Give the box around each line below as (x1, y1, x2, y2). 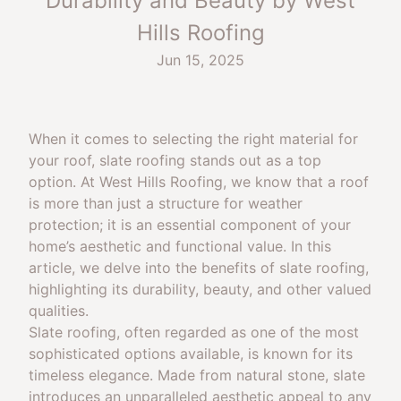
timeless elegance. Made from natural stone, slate (29, 366, 365, 384)
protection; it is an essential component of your (29, 216, 351, 234)
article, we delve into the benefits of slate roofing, (29, 259, 369, 277)
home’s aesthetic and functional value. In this (29, 237, 331, 255)
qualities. (29, 302, 89, 320)
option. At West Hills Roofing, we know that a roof (29, 173, 369, 191)
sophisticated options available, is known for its (29, 345, 353, 363)
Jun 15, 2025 (157, 51, 244, 69)
